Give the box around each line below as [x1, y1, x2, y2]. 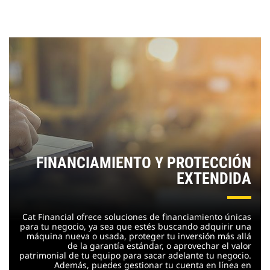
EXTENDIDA [177, 169, 251, 187]
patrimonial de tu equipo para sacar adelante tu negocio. [19, 249, 251, 261]
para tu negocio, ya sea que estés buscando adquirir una [20, 220, 251, 232]
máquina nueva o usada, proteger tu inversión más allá [27, 230, 251, 242]
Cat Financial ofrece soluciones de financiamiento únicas [22, 210, 251, 222]
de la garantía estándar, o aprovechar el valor [67, 239, 251, 251]
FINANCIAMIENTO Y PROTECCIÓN [36, 153, 251, 172]
